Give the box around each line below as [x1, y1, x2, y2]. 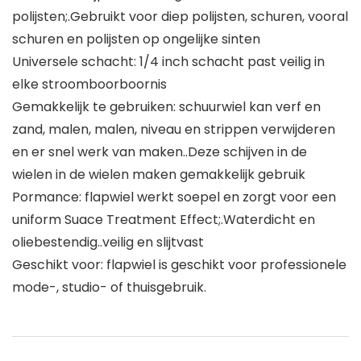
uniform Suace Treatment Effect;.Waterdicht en [12, 210, 315, 230]
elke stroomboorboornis [12, 75, 167, 94]
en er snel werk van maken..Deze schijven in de [12, 143, 307, 162]
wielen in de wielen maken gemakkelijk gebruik [12, 165, 305, 185]
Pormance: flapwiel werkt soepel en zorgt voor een [12, 188, 336, 207]
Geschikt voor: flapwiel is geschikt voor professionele [12, 255, 346, 275]
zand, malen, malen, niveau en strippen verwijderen [12, 120, 335, 139]
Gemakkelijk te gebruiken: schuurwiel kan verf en [12, 98, 321, 117]
